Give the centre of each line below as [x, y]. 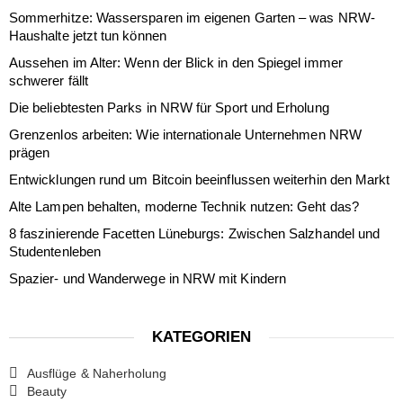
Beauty [47, 391]
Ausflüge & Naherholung [97, 373]
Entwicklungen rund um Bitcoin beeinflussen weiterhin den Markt [200, 179]
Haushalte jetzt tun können [88, 35]
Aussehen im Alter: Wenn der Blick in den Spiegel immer [176, 62]
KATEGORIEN [201, 336]
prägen [30, 152]
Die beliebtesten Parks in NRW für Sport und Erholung [169, 107]
